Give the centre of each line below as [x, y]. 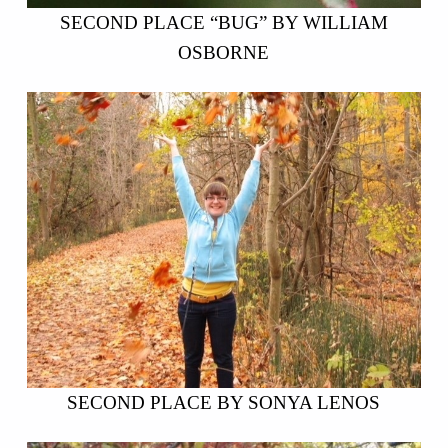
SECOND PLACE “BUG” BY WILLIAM [223, 23]
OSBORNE [224, 53]
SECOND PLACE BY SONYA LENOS [224, 403]
